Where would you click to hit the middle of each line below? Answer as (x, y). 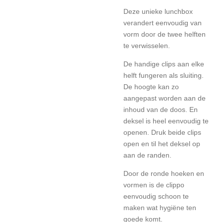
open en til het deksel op (162, 144)
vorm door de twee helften (165, 34)
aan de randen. (147, 155)
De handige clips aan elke (164, 64)
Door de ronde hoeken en (164, 173)
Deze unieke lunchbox (158, 11)
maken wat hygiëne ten (160, 208)
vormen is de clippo (154, 185)
